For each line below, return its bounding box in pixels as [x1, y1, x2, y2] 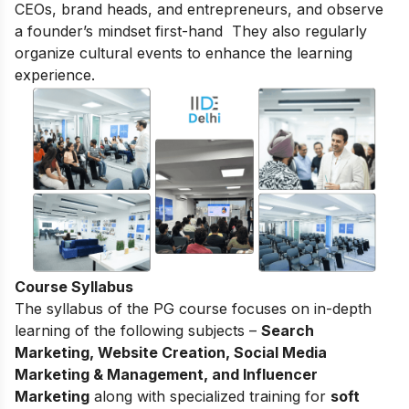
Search [261, 320, 314, 340]
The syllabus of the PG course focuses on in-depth [15, 299, 372, 318]
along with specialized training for [89, 386, 330, 405]
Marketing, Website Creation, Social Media [15, 342, 327, 362]
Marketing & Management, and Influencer [15, 364, 318, 383]
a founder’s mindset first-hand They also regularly [15, 21, 367, 40]
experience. [15, 65, 95, 84]
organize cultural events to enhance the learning [15, 43, 352, 62]
